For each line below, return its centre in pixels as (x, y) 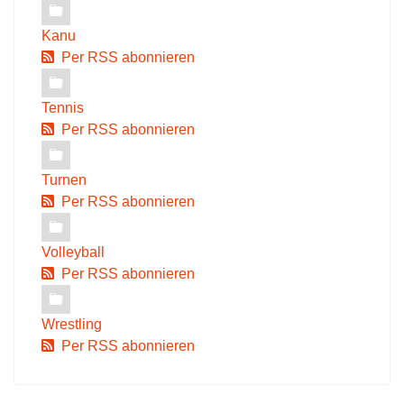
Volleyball (73, 252)
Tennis (63, 108)
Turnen (64, 180)
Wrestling (72, 324)
